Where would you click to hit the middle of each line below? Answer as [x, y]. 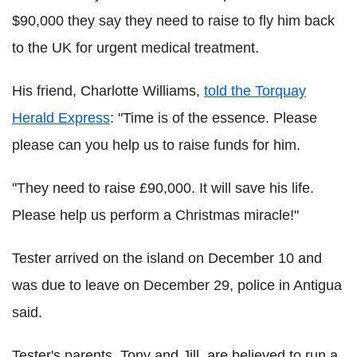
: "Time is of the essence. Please [214, 118]
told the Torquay [255, 90]
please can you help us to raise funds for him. [156, 145]
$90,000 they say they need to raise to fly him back [173, 20]
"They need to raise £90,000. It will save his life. [163, 188]
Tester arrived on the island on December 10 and [167, 258]
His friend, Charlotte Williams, [108, 90]
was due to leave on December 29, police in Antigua [177, 285]
